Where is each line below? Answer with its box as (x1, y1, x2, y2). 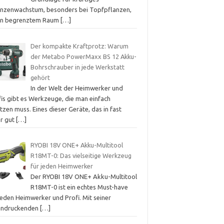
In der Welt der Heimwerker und (30, 84, 123, 91)
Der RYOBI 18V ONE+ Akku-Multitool (30, 173, 137, 180)
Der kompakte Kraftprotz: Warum (30, 42, 128, 49)
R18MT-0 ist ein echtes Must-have (30, 183, 128, 191)
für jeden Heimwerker (30, 162, 93, 170)
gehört (30, 73, 50, 81)
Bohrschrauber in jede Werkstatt (30, 63, 124, 70)
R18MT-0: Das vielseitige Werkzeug (30, 152, 131, 159)
